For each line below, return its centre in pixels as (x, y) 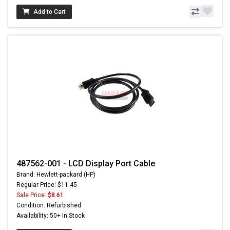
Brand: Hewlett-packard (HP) (56, 175)
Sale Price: (32, 195)
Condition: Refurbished (49, 206)
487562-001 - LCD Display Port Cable (86, 164)
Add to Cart (50, 12)
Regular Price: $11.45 (47, 185)
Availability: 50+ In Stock (51, 216)
